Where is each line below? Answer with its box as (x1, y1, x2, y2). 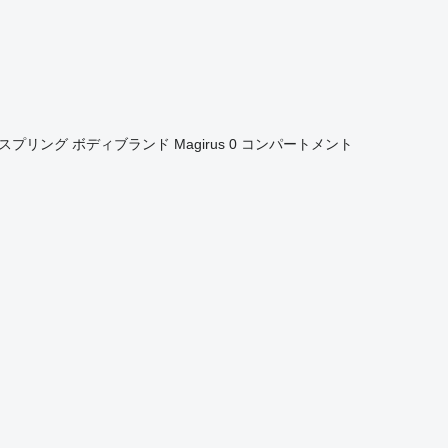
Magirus (173, 135, 225, 152)
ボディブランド (71, 135, 170, 152)
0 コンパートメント (228, 135, 353, 152)
